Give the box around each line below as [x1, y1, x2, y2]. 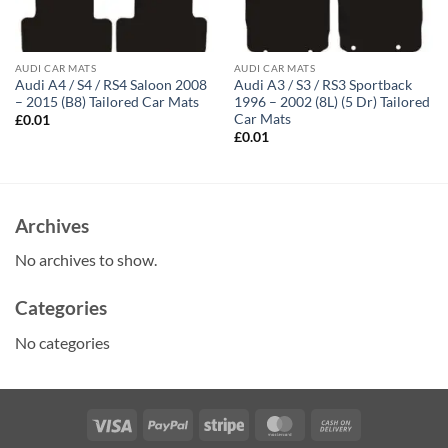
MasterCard [299, 414, 374, 432]
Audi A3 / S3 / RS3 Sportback [233, 76, 412, 93]
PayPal [187, 414, 230, 432]
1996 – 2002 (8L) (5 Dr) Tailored [233, 93, 430, 110]
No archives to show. [15, 250, 157, 270]
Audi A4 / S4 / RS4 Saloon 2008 [14, 76, 207, 93]
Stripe [243, 414, 280, 432]
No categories [15, 333, 110, 353]
